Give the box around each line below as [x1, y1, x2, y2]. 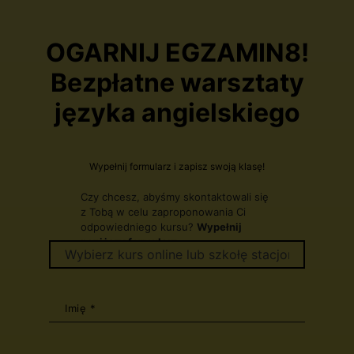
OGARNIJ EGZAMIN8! [45, 37, 309, 68]
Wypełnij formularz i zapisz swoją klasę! [89, 160, 265, 172]
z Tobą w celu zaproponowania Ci [81, 205, 247, 218]
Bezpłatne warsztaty [50, 67, 304, 98]
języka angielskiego [54, 97, 300, 128]
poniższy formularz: [81, 235, 181, 248]
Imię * [65, 302, 96, 314]
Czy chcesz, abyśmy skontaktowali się [81, 190, 269, 203]
